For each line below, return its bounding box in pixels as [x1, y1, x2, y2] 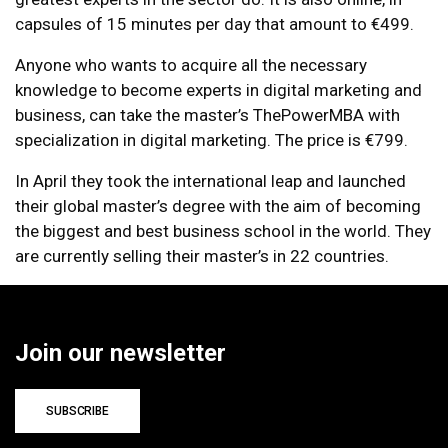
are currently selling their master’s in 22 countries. [15, 245, 389, 266]
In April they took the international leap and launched [15, 170, 406, 191]
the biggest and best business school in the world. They [15, 220, 431, 241]
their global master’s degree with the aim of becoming [15, 195, 421, 216]
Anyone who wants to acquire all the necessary [15, 54, 367, 75]
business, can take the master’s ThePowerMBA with [15, 104, 400, 125]
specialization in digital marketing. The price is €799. [15, 129, 408, 150]
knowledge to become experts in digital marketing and [15, 79, 422, 100]
